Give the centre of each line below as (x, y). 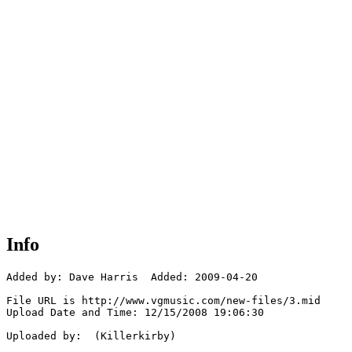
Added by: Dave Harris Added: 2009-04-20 (132, 277)
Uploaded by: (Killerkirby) (91, 336)
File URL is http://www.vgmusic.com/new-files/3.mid (163, 301)
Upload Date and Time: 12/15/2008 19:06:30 (135, 313)
